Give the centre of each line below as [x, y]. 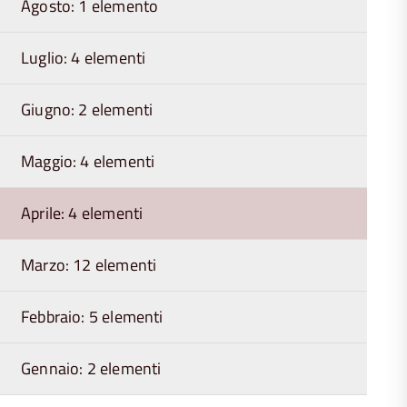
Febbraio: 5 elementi [92, 317]
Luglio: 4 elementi [84, 58]
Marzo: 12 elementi [89, 265]
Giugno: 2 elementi [87, 109]
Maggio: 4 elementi [88, 161]
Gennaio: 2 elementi [91, 368]
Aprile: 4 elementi [82, 213]
